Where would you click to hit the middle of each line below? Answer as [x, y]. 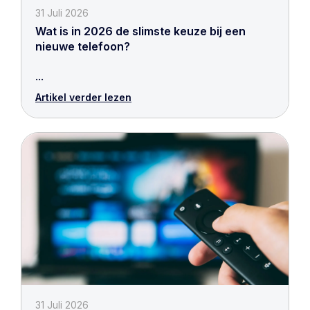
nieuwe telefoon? [83, 46]
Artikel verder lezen [83, 97]
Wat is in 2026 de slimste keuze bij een [140, 31]
